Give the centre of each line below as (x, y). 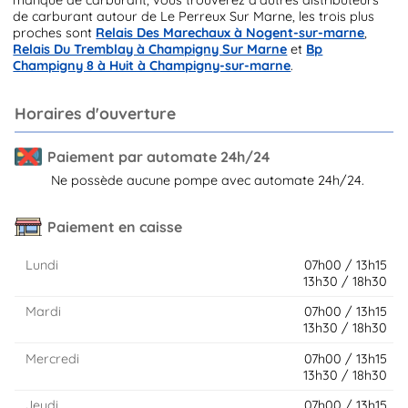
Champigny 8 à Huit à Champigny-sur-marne (152, 65)
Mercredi (52, 358)
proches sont (55, 32)
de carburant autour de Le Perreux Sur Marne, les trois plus (194, 16)
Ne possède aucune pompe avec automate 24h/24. (208, 180)
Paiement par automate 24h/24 (158, 156)
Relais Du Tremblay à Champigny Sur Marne (150, 49)
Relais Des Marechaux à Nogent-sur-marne (230, 32)
